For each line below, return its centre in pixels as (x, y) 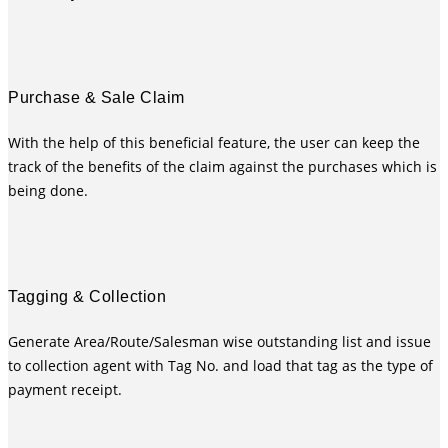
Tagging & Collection (87, 296)
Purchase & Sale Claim (96, 98)
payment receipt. (65, 389)
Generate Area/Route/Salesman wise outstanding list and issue (219, 341)
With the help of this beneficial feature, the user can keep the (214, 143)
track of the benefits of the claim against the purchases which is (222, 167)
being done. (48, 191)
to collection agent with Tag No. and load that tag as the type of (220, 365)
